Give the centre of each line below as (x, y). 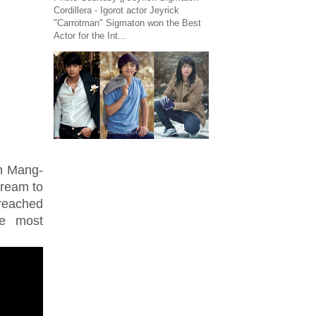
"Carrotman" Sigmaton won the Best (127, 23)
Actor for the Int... (90, 36)
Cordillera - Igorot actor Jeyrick (116, 10)
